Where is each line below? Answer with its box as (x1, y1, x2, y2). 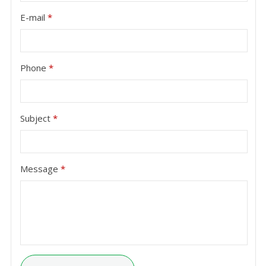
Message (20, 162, 61, 175)
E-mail (20, 11, 47, 23)
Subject (20, 112, 53, 124)
